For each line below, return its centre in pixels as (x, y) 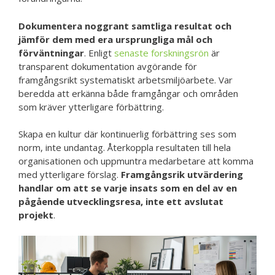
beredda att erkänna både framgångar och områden (128, 93)
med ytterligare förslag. (70, 175)
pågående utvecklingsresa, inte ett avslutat (121, 202)
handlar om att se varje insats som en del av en (128, 188)
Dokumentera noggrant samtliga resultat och (125, 25)
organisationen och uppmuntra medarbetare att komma (136, 161)
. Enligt (99, 52)
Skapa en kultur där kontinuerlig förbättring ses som (127, 134)
